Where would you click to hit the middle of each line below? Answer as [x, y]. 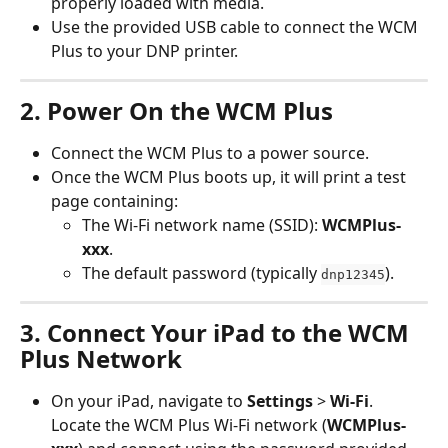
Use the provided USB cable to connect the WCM [236, 26]
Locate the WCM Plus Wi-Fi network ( [189, 425]
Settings [280, 401]
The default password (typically [201, 272]
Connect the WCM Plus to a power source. [210, 152]
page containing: [114, 200]
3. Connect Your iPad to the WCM [217, 333]
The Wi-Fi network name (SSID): [202, 224]
